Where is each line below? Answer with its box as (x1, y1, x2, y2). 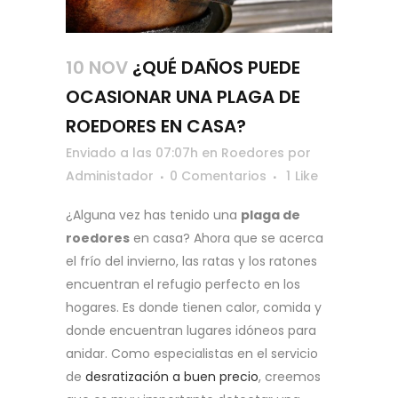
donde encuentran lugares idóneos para (66, 322, 316, 340)
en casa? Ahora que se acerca (130, 229, 323, 248)
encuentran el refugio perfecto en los (66, 275, 300, 294)
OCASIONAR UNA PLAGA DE (66, 84, 300, 110)
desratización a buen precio (85, 368, 259, 386)
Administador (66, 167, 154, 186)
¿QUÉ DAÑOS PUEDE (128, 55, 300, 81)
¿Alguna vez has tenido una (66, 206, 241, 225)
